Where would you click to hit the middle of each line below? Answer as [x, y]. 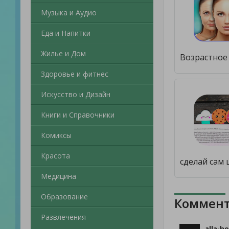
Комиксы [56, 135]
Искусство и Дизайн [76, 94]
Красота [55, 156]
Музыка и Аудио [69, 13]
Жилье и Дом [63, 53]
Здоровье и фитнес [75, 74]
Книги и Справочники [78, 115]
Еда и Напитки [66, 33]
